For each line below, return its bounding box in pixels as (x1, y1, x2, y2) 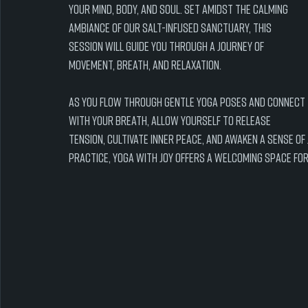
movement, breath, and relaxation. (69, 57, 221, 72)
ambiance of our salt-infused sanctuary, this (69, 20, 274, 35)
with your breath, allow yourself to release (69, 113, 273, 128)
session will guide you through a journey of (69, 38, 266, 54)
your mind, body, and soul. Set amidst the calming (69, 1, 290, 16)
